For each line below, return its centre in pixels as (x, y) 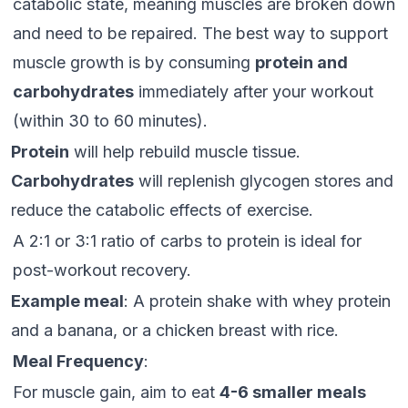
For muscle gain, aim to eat (116, 392)
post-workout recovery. (102, 270)
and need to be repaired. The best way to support (200, 33)
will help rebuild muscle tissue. (185, 152)
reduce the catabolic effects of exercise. (162, 210)
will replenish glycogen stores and (264, 181)
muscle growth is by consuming (134, 62)
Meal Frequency (78, 361)
